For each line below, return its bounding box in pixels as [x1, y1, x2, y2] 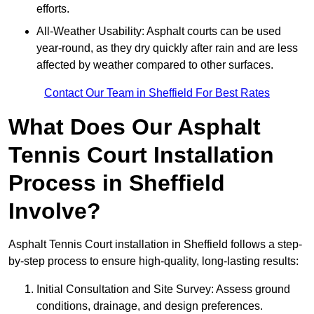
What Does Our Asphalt [8, 114, 261, 140]
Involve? [8, 198, 101, 224]
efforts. [36, 3, 69, 15]
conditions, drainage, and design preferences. [36, 300, 263, 313]
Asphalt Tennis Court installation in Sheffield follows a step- [8, 238, 302, 251]
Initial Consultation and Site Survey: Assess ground [36, 283, 290, 296]
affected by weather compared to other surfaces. [36, 59, 276, 71]
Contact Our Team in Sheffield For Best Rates [44, 87, 270, 100]
